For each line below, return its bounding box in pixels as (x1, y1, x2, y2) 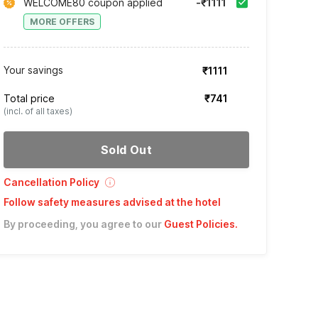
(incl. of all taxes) (3, 106, 72, 117)
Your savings (3, 64, 63, 77)
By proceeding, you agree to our (3, 218, 162, 231)
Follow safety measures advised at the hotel (3, 196, 221, 209)
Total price (3, 92, 55, 105)
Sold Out (100, 143, 153, 158)
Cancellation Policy (3, 176, 99, 189)
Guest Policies (163, 218, 235, 231)
